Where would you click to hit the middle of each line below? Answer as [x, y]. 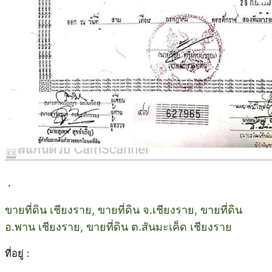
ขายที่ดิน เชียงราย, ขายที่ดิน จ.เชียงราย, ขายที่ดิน [124, 209]
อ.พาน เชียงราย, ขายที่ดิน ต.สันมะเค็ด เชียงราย [118, 226]
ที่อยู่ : [17, 253]
